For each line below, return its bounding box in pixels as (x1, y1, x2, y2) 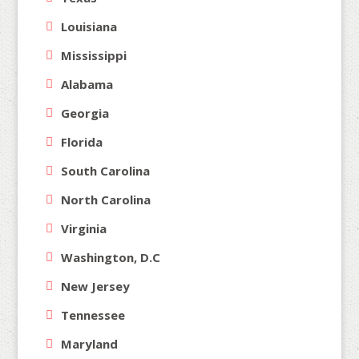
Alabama (61, 76, 114, 93)
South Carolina (61, 163, 151, 179)
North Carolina (61, 192, 151, 208)
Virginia (61, 220, 107, 237)
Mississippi (61, 47, 127, 64)
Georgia (61, 105, 110, 122)
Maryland (61, 336, 119, 353)
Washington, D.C (61, 249, 161, 266)
